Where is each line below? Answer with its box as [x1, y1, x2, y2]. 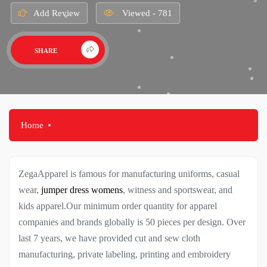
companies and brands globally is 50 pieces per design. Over [18, 216, 246, 227]
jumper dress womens [41, 184, 123, 195]
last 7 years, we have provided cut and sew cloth [18, 232, 200, 243]
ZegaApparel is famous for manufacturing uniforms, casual [18, 168, 240, 179]
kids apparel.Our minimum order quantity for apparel [18, 200, 217, 211]
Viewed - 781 [119, 8, 172, 18]
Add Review [33, 8, 80, 18]
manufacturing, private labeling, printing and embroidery [18, 249, 231, 259]
